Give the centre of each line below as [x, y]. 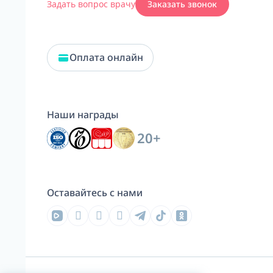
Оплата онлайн [106, 57]
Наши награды [83, 115]
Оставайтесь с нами [95, 193]
